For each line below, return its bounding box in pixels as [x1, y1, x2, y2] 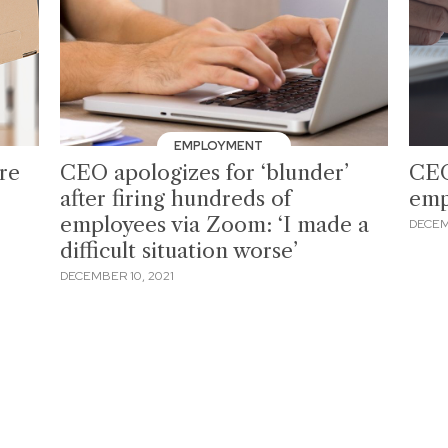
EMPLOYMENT [174, 137, 267, 154]
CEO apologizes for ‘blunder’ [60, 159, 350, 185]
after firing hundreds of [60, 185, 292, 211]
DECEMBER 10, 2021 [60, 268, 175, 285]
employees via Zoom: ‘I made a [60, 211, 370, 237]
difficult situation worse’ [60, 237, 299, 263]
